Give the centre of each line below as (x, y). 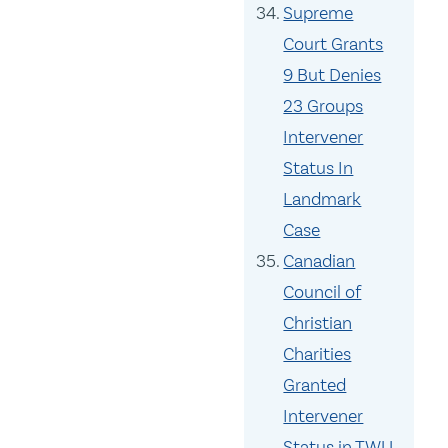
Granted (315, 385)
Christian (318, 323)
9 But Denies (332, 75)
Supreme (318, 13)
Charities (317, 354)
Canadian (319, 261)
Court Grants (333, 44)
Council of (322, 292)
